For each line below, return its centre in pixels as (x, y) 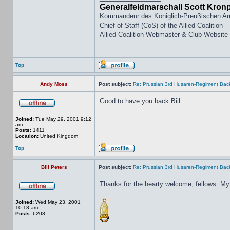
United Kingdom (58, 136)
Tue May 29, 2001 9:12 (63, 119)
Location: (27, 136)
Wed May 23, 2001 (57, 202)
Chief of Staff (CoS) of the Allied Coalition (161, 25)
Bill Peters (54, 167)
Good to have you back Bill (140, 101)
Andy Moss (54, 84)
